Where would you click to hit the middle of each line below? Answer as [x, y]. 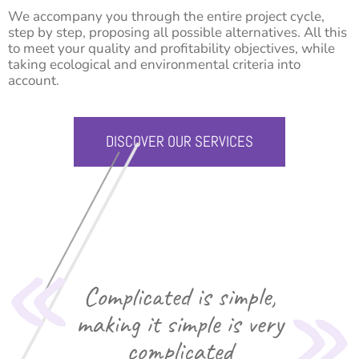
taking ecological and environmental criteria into [154, 65]
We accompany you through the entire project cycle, [166, 17]
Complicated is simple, [179, 296]
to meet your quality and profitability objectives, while [171, 49]
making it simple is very [179, 323]
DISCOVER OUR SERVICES [179, 141]
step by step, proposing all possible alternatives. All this [177, 33]
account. [34, 81]
